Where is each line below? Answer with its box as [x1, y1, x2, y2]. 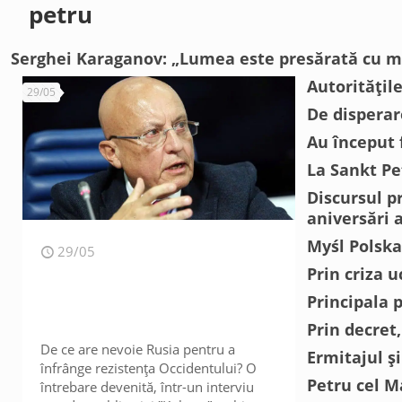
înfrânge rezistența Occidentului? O [40, 359, 258, 377]
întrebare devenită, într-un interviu [40, 378, 255, 396]
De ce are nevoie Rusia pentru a [40, 340, 236, 358]
